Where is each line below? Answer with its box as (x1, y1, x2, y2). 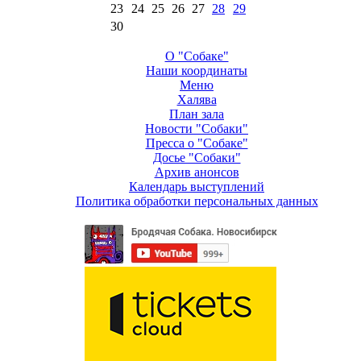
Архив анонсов (154, 165, 239, 179)
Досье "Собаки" (152, 151, 241, 164)
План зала (169, 107, 224, 121)
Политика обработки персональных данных (75, 194, 318, 208)
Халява (176, 93, 217, 106)
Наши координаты (146, 64, 247, 77)
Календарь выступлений (129, 180, 264, 193)
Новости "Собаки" (145, 122, 248, 135)
